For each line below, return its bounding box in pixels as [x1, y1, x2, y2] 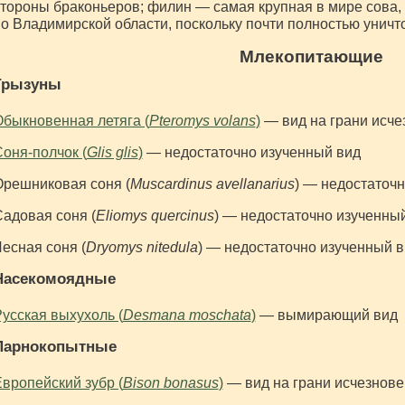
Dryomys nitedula [85, 240, 198, 256]
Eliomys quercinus [95, 208, 214, 224]
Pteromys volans [148, 113, 256, 129]
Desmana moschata [122, 307, 251, 324]
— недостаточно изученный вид [142, 145, 361, 161]
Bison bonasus [122, 375, 219, 391]
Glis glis [86, 145, 138, 161]
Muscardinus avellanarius [129, 176, 295, 193]
